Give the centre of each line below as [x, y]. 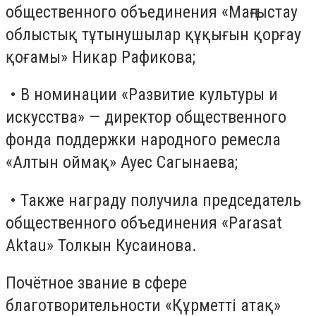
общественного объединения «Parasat [144, 223]
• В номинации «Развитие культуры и [142, 95]
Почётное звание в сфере [96, 283]
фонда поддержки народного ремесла [143, 140]
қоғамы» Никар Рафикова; [101, 57]
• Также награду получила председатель [153, 200]
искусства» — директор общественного [146, 117]
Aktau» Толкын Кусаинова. [101, 245]
